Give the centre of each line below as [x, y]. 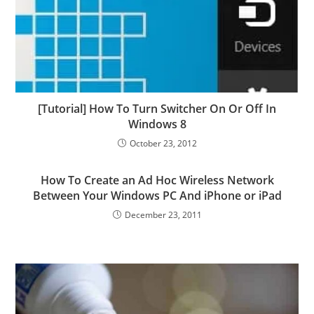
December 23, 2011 [163, 214]
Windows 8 [157, 124]
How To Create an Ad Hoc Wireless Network [157, 180]
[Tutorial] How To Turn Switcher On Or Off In [157, 108]
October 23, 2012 [163, 143]
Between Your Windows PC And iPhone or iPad [157, 195]
